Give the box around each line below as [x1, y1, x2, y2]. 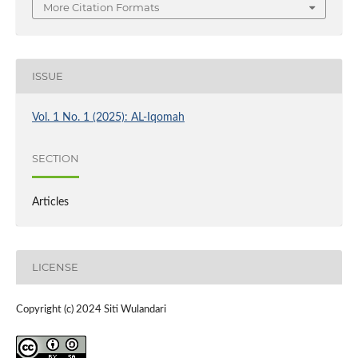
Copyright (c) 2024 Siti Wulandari [15, 304, 166, 315]
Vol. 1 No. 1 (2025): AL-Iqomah [31, 111, 185, 123]
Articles [31, 196, 69, 208]
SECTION [31, 152, 79, 165]
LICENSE [31, 261, 78, 274]
